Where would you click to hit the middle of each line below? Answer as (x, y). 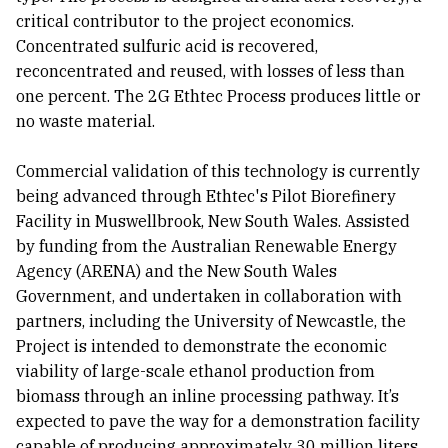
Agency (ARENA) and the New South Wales (176, 271)
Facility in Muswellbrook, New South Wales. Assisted (213, 221)
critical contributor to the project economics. (185, 21)
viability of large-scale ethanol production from (195, 371)
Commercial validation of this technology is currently (218, 171)
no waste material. (85, 121)
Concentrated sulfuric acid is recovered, (167, 46)
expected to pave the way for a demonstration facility (218, 421)
